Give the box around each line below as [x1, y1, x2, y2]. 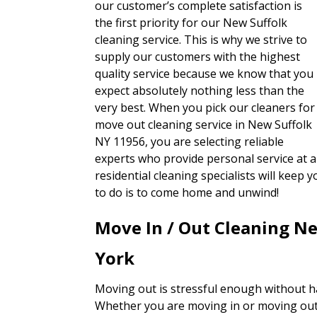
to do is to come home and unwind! [95, 185, 279, 201]
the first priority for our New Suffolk [95, 15, 288, 31]
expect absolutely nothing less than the [95, 83, 305, 99]
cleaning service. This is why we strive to [95, 32, 308, 48]
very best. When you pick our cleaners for [95, 100, 316, 116]
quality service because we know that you [95, 66, 314, 82]
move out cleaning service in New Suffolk [95, 117, 313, 133]
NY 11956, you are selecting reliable [95, 134, 284, 150]
